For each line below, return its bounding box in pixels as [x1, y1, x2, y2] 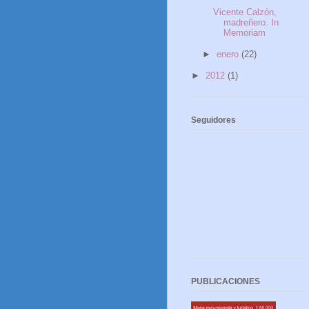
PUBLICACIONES [191, 277, 260, 287]
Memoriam [223, 27, 266, 38]
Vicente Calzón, [213, 6, 277, 17]
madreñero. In [223, 17, 279, 28]
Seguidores [191, 115, 236, 126]
